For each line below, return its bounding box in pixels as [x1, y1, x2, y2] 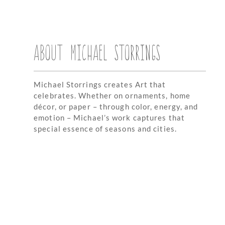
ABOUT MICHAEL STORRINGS [34, 38, 161, 65]
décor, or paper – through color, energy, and [34, 102, 198, 111]
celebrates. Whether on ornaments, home [34, 91, 190, 100]
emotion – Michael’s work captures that [34, 113, 185, 123]
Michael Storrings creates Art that [34, 80, 166, 89]
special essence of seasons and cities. [34, 124, 177, 134]
